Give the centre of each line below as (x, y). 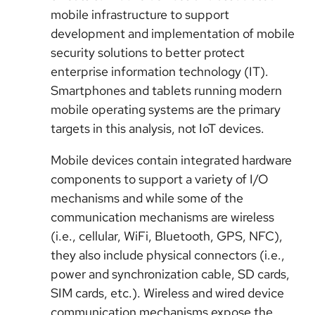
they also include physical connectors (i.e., (168, 255)
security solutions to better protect (148, 52)
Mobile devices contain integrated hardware (171, 160)
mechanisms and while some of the (147, 198)
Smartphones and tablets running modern (166, 90)
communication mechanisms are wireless (162, 217)
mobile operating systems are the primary (166, 109)
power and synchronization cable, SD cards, (170, 274)
